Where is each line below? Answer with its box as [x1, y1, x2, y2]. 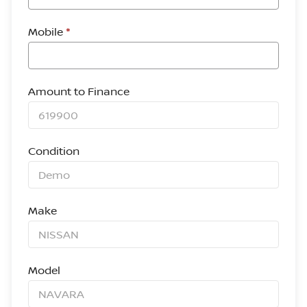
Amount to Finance [28, 84, 130, 99]
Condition [28, 143, 79, 158]
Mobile [28, 24, 66, 39]
